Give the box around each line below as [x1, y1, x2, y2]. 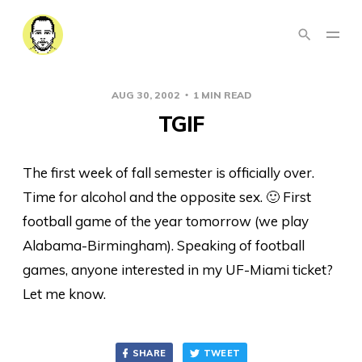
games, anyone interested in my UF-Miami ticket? [23, 261, 333, 278]
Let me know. [23, 285, 106, 302]
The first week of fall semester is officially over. [23, 164, 314, 181]
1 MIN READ [190, 89, 251, 101]
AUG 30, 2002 [111, 89, 183, 101]
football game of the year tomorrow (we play [23, 213, 309, 229]
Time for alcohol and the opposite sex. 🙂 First [23, 188, 311, 205]
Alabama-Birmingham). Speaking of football [23, 237, 305, 254]
